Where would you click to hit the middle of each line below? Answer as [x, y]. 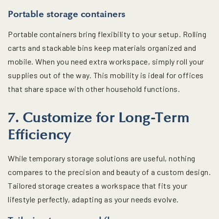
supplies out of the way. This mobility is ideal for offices [106, 75]
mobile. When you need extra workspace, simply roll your [106, 62]
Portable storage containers [67, 14]
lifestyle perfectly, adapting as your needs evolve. [93, 199]
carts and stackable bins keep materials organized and [102, 48]
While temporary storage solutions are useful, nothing [102, 158]
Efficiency [39, 135]
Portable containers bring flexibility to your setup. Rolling [107, 34]
